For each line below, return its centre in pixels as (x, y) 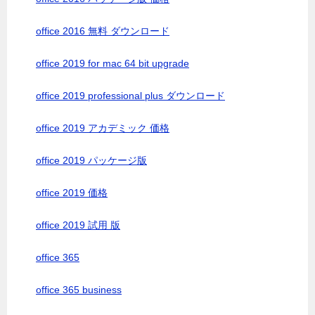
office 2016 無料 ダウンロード (103, 31)
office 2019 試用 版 (78, 225)
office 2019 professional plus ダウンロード (130, 96)
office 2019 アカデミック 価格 (103, 128)
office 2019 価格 (72, 193)
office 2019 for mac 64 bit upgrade (112, 63)
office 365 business (79, 290)
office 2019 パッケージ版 (91, 160)
